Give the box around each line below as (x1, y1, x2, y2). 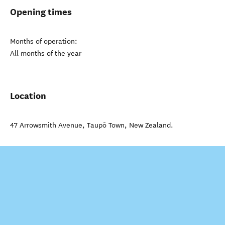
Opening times (10, 6, 72, 18)
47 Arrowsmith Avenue (10, 121, 82, 130)
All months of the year (10, 49, 81, 58)
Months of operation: (10, 37, 77, 46)
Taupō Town (87, 121, 125, 130)
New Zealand (129, 121, 171, 130)
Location (10, 90, 46, 101)
